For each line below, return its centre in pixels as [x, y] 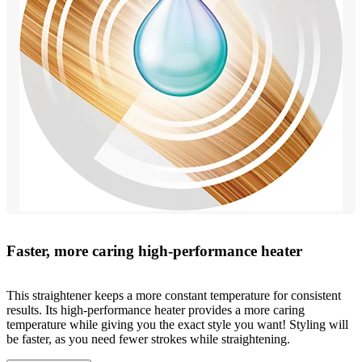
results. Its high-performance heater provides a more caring [156, 309]
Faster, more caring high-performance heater [154, 250]
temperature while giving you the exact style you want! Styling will [177, 324]
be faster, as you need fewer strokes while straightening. [148, 339]
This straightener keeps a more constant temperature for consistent [174, 295]
